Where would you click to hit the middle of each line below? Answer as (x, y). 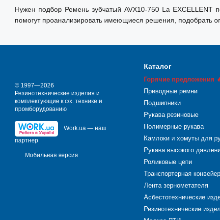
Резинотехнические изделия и (57, 94)
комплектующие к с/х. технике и (58, 101)
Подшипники (162, 103)
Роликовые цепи (168, 162)
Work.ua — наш (85, 128)
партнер (27, 141)
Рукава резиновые (171, 115)
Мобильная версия (51, 155)
